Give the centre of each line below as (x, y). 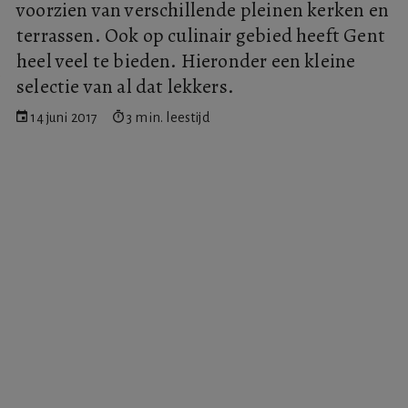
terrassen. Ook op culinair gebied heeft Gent (201, 35)
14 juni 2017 (63, 117)
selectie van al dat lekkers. (126, 86)
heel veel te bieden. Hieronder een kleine (186, 60)
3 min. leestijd (167, 117)
